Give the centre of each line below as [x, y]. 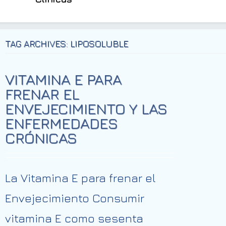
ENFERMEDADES [61, 123]
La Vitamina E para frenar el [80, 178]
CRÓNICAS [41, 138]
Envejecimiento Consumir [75, 198]
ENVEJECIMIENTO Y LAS [86, 108]
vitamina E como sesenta [74, 218]
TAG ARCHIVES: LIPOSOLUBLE [67, 44]
